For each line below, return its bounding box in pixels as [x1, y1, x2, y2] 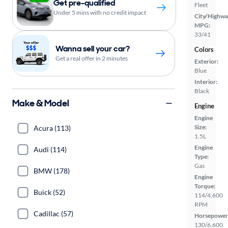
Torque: [194, 182, 215, 190]
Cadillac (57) [34, 209, 73, 218]
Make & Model [12, 97, 69, 109]
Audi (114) [34, 145, 67, 154]
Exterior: [194, 57, 218, 65]
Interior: [194, 77, 217, 85]
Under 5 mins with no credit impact [53, 9, 146, 16]
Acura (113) [34, 124, 71, 132]
